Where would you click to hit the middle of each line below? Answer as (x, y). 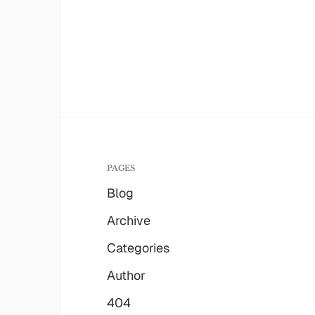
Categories (138, 248)
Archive (128, 220)
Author (126, 275)
